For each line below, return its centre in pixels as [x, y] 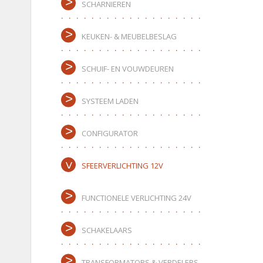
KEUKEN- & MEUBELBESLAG [129, 36]
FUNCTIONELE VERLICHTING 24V [136, 198]
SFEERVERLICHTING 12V [122, 166]
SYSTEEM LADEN [110, 101]
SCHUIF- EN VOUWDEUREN [128, 69]
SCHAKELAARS [107, 230]
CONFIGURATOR [110, 133]
